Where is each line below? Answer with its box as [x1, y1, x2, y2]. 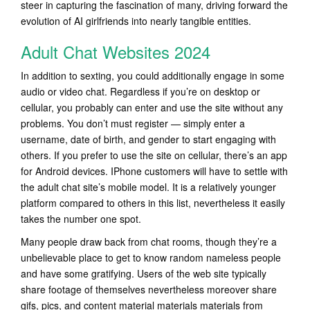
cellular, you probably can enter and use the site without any [21, 100, 283, 114]
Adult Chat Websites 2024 [21, 39, 210, 64]
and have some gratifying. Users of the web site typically [21, 266, 266, 280]
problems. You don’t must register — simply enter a [21, 116, 245, 130]
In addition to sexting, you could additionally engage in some [21, 69, 284, 82]
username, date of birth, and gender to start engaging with [21, 132, 276, 146]
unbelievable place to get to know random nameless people [21, 250, 281, 264]
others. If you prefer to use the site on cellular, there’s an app [21, 148, 287, 162]
